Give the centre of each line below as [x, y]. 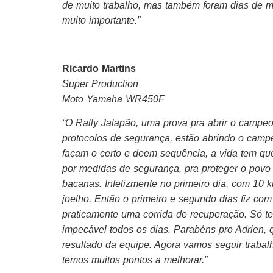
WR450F [144, 99]
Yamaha [105, 99]
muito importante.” [101, 20]
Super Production [100, 83]
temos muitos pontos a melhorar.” [135, 260]
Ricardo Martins [99, 68]
